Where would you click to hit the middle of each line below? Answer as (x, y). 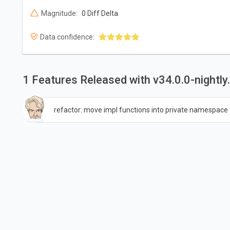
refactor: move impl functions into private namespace (141, 110)
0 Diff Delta (100, 13)
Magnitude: (59, 13)
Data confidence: (67, 37)
